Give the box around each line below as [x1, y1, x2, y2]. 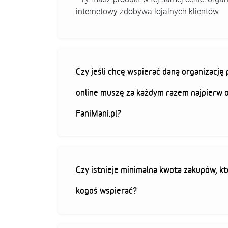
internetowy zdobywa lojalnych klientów [76, 6, 219, 17]
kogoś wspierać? [76, 185, 137, 195]
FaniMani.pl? [76, 108, 121, 118]
